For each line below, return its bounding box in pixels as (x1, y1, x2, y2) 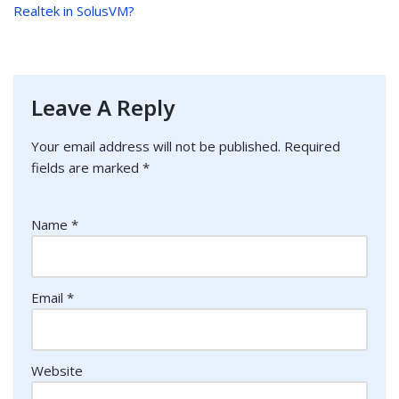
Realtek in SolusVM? (13, 2, 134, 20)
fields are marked (31, 159, 142, 177)
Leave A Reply (31, 93, 175, 123)
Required (284, 137, 340, 156)
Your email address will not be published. (31, 137, 281, 156)
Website (31, 362, 83, 380)
